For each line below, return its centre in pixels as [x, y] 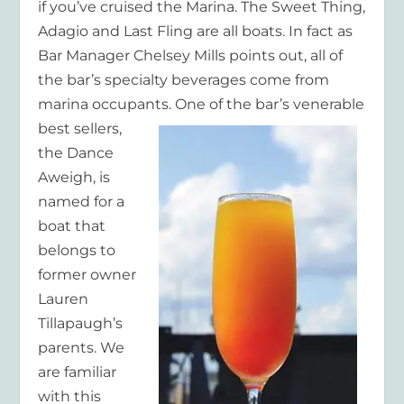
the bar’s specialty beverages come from [184, 79]
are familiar [78, 372]
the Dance [76, 152]
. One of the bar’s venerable [267, 104]
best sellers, [80, 128]
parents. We [82, 347]
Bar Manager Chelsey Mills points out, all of [191, 55]
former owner [87, 274]
